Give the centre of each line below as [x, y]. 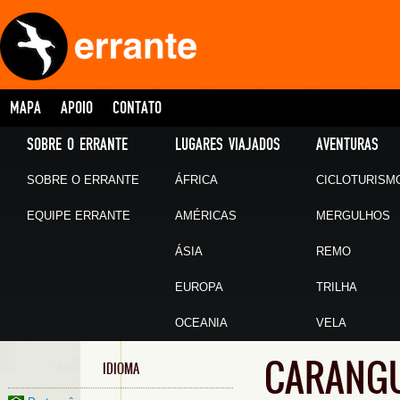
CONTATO [137, 108]
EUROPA [199, 287]
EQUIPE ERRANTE [79, 216]
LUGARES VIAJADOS [228, 145]
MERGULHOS [353, 216]
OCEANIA [201, 323]
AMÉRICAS [206, 216]
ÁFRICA [196, 180]
